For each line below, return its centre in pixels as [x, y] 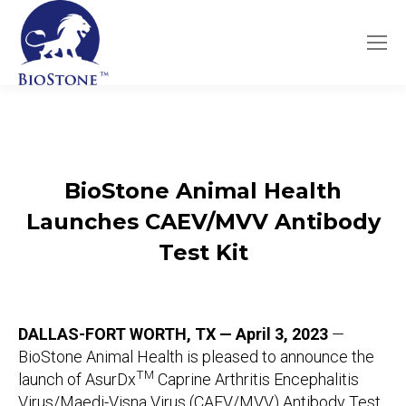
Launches [85, 221]
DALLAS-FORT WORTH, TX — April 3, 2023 [173, 333]
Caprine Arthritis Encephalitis [256, 379]
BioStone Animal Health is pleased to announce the [196, 356]
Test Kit [203, 252]
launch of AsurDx [77, 379]
